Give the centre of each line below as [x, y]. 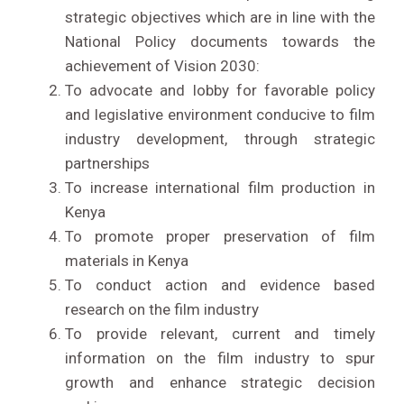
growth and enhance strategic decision [220, 383]
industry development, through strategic [220, 139]
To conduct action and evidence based [220, 285]
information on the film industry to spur [220, 358]
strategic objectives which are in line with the [220, 18]
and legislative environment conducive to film [220, 115]
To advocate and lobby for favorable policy [220, 91]
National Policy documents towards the [220, 42]
